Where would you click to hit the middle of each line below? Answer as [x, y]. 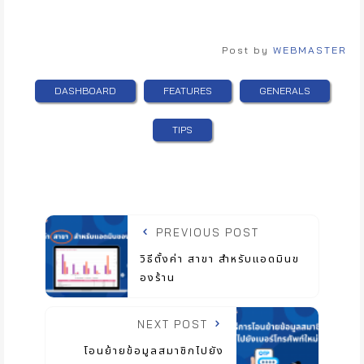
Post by [247, 50]
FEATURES [187, 91]
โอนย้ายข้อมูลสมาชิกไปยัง [154, 351]
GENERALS [284, 91]
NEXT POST [175, 325]
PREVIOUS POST [205, 233]
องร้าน [157, 278]
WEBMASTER [310, 50]
